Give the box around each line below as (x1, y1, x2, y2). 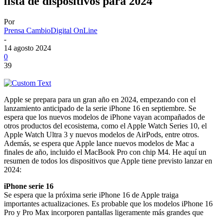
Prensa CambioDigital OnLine (4, 26, 97, 35)
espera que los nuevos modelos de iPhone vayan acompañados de (4, 112, 205, 121)
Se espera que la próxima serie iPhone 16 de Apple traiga (4, 190, 179, 199)
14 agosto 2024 (4, 43, 51, 52)
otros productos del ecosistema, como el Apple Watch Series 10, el (4, 121, 207, 130)
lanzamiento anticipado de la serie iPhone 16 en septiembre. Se (4, 104, 196, 112)
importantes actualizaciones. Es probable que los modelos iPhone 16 (4, 199, 213, 208)
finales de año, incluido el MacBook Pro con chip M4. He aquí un (4, 147, 206, 156)
